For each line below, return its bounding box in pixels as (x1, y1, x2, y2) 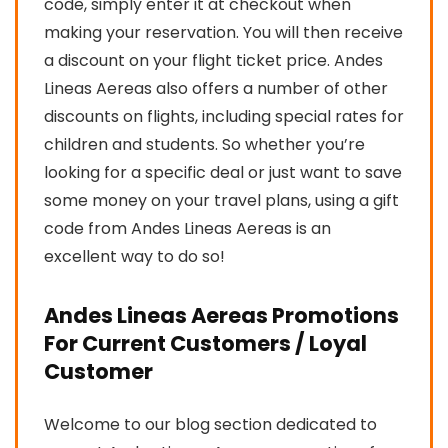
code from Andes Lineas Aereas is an (44, 216, 331, 240)
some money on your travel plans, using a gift (44, 188, 399, 212)
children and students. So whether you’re (44, 132, 365, 156)
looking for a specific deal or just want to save (44, 160, 402, 184)
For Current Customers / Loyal (44, 328, 367, 358)
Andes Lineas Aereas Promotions (44, 300, 399, 330)
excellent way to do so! (44, 244, 225, 268)
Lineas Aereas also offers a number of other (44, 76, 388, 100)
